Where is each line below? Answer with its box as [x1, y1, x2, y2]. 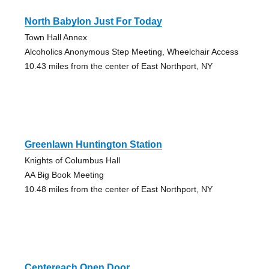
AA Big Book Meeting [24, 170, 104, 180]
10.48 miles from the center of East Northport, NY [24, 184, 213, 195]
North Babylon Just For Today [24, 16, 162, 27]
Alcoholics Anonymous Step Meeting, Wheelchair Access [24, 47, 238, 57]
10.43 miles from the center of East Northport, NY [24, 61, 213, 71]
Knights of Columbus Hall [24, 156, 120, 166]
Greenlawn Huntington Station [24, 139, 162, 150]
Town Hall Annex [24, 32, 87, 43]
